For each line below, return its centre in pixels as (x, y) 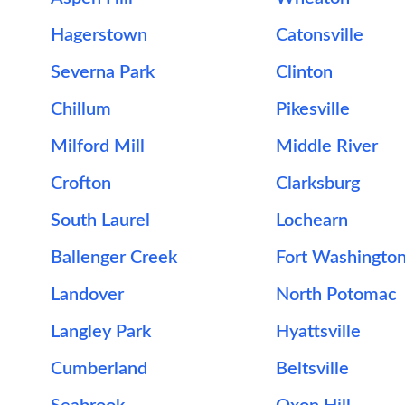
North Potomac (336, 295)
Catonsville (319, 35)
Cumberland (99, 369)
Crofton (81, 184)
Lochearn (311, 221)
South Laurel (100, 221)
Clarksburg (317, 184)
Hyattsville (318, 332)
